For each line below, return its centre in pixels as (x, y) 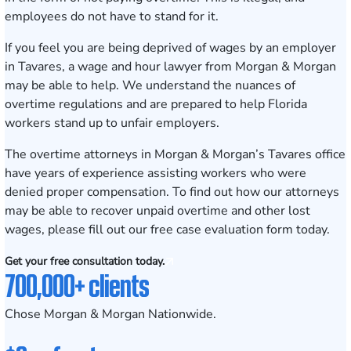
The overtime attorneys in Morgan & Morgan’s (136, 154)
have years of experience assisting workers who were (156, 173)
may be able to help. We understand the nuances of (150, 85)
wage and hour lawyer (140, 67)
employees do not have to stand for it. (112, 16)
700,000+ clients (77, 284)
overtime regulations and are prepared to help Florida (156, 104)
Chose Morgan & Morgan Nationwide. (110, 314)
